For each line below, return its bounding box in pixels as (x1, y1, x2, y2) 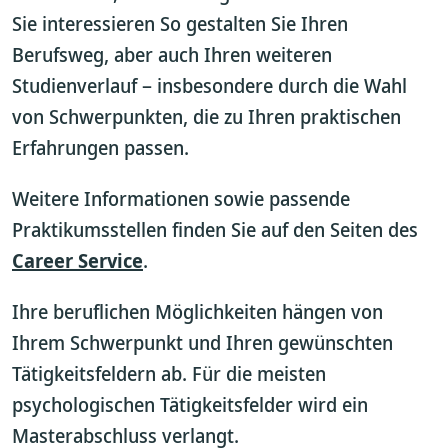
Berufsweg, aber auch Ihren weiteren (12, 41, 332, 68)
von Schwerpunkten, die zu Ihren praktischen (12, 103, 401, 130)
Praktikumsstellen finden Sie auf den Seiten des (12, 216, 418, 243)
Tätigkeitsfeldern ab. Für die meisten (12, 360, 326, 387)
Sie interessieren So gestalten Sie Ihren (12, 10, 348, 37)
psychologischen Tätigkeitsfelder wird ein (12, 391, 368, 418)
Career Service (12, 247, 143, 274)
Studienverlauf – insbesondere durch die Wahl (12, 72, 407, 99)
